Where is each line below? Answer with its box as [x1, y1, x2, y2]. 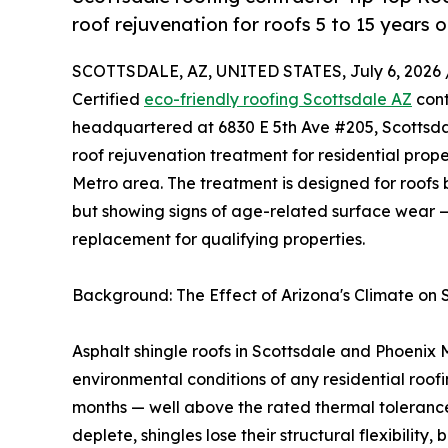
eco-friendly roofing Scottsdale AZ [144, 89, 412, 110]
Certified [72, 89, 144, 110]
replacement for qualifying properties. [72, 229, 365, 250]
